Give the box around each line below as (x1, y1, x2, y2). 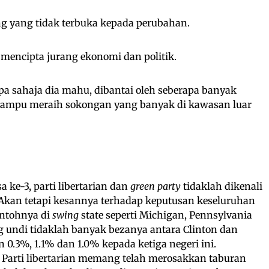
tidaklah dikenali (181, 180, 262, 192)
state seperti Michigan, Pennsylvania (79, 208, 252, 221)
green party (130, 180, 181, 192)
